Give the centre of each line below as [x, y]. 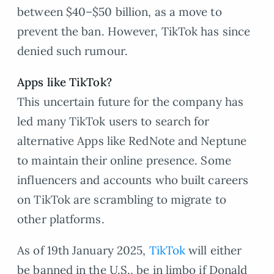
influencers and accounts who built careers [133, 180]
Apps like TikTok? [65, 82]
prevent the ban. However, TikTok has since [134, 31]
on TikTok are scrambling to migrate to [122, 199]
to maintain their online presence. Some [124, 160]
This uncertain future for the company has [131, 101]
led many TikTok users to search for [113, 121]
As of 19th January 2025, [83, 250]
